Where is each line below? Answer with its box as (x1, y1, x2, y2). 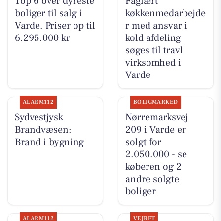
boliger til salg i (14, 7, 82, 20)
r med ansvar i (125, 19, 187, 32)
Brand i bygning (14, 136, 84, 149)
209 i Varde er (125, 123, 186, 137)
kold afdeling (125, 32, 181, 44)
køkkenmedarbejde (125, 7, 206, 20)
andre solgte (125, 173, 179, 186)
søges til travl (125, 44, 183, 57)
